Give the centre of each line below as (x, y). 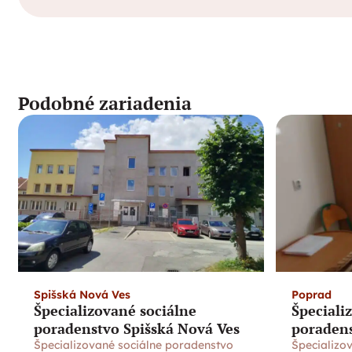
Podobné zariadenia (105, 103)
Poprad (312, 295)
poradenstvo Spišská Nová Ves (137, 328)
